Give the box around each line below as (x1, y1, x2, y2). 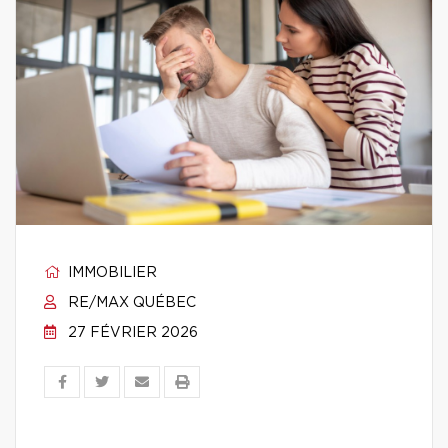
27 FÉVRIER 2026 (64, 326, 198, 340)
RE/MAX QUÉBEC (64, 296, 196, 310)
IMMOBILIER (64, 266, 157, 280)
